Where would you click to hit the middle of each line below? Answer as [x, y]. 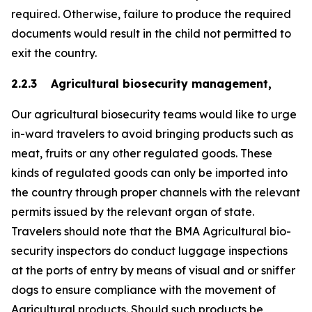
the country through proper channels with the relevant [156, 192]
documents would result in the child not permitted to [151, 33]
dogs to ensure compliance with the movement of [143, 290]
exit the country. [54, 53]
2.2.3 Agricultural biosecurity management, [141, 84]
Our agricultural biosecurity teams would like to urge [154, 114]
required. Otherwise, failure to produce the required [151, 14]
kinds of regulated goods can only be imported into [149, 173]
